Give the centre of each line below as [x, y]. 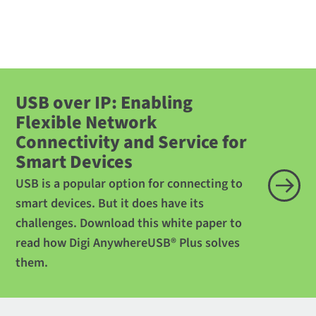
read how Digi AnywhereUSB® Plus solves [128, 243]
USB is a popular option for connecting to [129, 184]
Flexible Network [87, 123]
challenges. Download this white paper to [129, 224]
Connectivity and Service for [132, 142]
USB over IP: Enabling [104, 103]
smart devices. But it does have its [110, 204]
